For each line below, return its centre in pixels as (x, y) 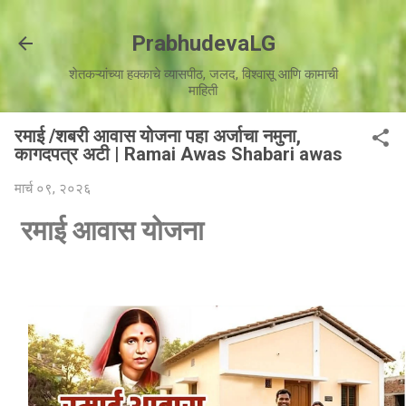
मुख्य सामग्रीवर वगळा (209, 23)
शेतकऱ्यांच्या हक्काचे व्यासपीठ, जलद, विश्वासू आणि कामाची (203, 74)
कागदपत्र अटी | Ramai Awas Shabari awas (179, 154)
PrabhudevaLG (203, 43)
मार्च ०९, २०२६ (53, 188)
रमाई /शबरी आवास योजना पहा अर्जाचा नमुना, (158, 136)
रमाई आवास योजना (112, 230)
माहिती (203, 91)
